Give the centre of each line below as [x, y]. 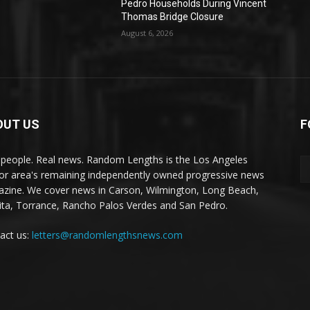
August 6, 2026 [147, 33]
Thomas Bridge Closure [173, 17]
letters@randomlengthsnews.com [107, 235]
